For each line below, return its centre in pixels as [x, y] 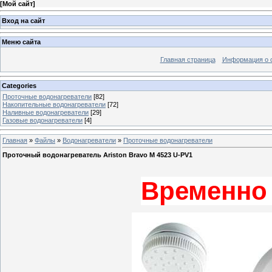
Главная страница [188, 60]
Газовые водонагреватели [42, 120]
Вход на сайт [23, 20]
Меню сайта [21, 42]
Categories [19, 85]
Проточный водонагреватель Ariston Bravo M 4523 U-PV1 [97, 155]
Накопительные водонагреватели [54, 104]
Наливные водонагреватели [46, 112]
